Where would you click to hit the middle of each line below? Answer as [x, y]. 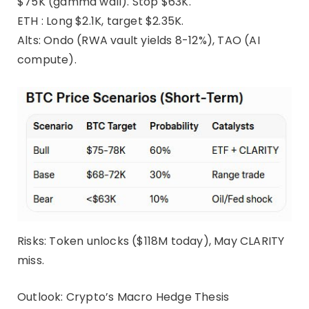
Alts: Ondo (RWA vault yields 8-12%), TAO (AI [139, 40]
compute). [47, 59]
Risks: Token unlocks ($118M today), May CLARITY [151, 241]
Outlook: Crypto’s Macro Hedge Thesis [123, 297]
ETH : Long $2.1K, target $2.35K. [101, 21]
